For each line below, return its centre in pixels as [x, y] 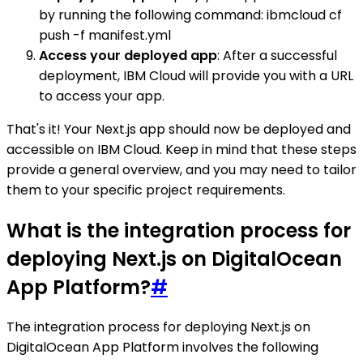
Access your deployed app [128, 55]
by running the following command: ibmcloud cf [190, 15]
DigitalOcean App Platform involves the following [162, 348]
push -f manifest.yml [105, 35]
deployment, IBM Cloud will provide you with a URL [196, 75]
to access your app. [102, 96]
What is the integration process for [179, 230]
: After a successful [277, 55]
